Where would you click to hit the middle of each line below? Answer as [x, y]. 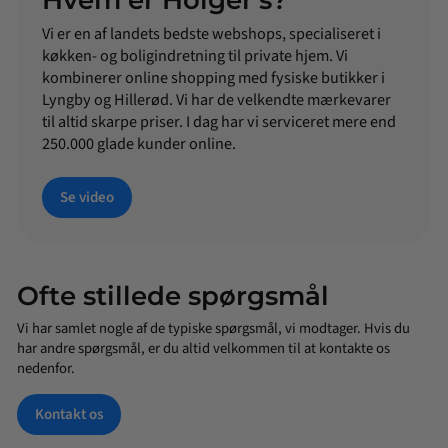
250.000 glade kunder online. [139, 143]
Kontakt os [69, 415]
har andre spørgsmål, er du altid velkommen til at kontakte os [203, 349]
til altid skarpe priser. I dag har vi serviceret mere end [219, 121]
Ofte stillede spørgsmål [173, 296]
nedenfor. [46, 369]
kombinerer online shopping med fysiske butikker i [213, 77]
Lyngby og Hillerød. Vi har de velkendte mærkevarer [216, 99]
